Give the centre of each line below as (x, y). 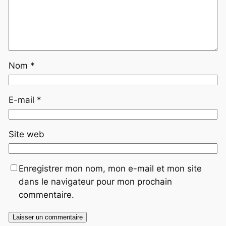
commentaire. (46, 195)
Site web (26, 134)
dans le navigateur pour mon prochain (95, 182)
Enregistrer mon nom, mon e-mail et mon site (110, 169)
